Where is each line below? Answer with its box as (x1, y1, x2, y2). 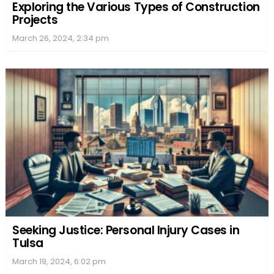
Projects (12, 11, 58, 28)
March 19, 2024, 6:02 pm (12, 255, 106, 267)
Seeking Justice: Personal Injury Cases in (12, 221, 240, 239)
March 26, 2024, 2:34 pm (12, 32, 109, 44)
